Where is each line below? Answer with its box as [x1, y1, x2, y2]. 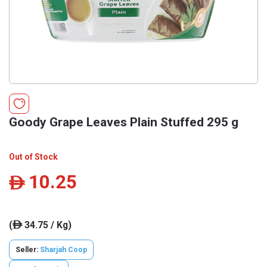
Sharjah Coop [40, 246, 87, 254]
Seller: [15, 246, 40, 254]
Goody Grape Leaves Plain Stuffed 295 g [9, 115, 238, 129]
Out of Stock [9, 152, 58, 162]
